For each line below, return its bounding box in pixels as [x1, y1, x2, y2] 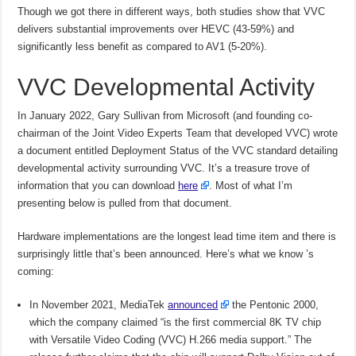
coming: [17, 265, 55, 278]
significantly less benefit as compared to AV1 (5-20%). [17, 41, 268, 53]
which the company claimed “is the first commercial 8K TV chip [29, 316, 322, 329]
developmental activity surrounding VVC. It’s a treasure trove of [17, 162, 311, 175]
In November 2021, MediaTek [29, 299, 168, 311]
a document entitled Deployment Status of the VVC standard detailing [17, 145, 339, 157]
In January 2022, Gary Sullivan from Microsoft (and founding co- [17, 110, 313, 122]
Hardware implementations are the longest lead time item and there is [17, 230, 337, 243]
